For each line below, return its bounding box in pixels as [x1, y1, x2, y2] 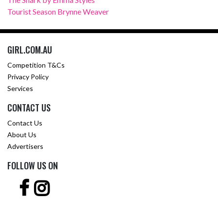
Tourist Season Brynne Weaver [7, 7, 109, 16]
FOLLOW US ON [7, 159, 58, 172]
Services [7, 84, 33, 92]
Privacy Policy [7, 73, 49, 81]
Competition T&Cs [7, 61, 65, 69]
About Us [7, 130, 36, 139]
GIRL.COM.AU [7, 43, 52, 56]
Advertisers [7, 142, 43, 150]
